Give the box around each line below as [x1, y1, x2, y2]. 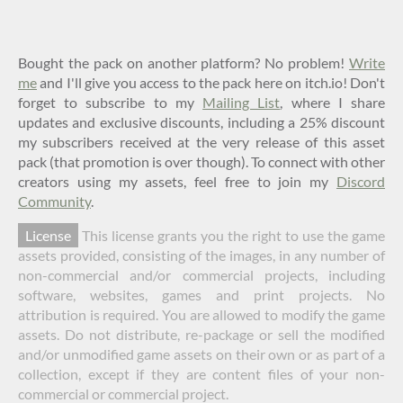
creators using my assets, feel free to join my [18, 173, 336, 191]
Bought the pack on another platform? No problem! [18, 54, 349, 72]
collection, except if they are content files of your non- [18, 365, 385, 383]
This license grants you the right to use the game [78, 227, 385, 245]
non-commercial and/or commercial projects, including [18, 266, 385, 284]
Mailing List [202, 94, 281, 112]
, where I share [280, 94, 386, 112]
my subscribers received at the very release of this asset [18, 133, 385, 151]
